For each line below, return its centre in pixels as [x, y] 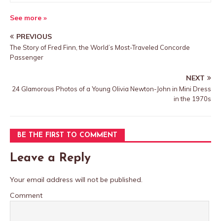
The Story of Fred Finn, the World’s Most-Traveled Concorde [100, 47]
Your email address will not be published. [76, 180]
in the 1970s [192, 99]
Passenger [27, 57]
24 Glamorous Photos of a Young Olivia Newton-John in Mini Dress [111, 89]
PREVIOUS [34, 37]
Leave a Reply [50, 158]
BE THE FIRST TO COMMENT [67, 135]
